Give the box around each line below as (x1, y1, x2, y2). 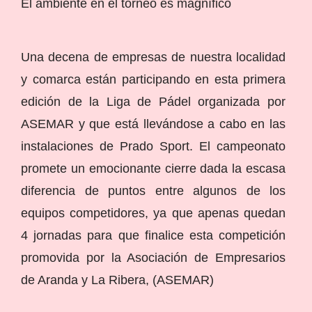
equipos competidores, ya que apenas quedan (21, 205, 286, 220)
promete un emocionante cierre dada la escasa (21, 161, 286, 175)
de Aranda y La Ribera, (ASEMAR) (21, 272, 214, 287)
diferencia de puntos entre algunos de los (21, 183, 286, 198)
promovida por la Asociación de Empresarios (21, 250, 286, 265)
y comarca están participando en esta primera (21, 72, 286, 86)
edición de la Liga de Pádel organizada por (21, 94, 286, 109)
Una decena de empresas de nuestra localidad (21, 49, 286, 64)
